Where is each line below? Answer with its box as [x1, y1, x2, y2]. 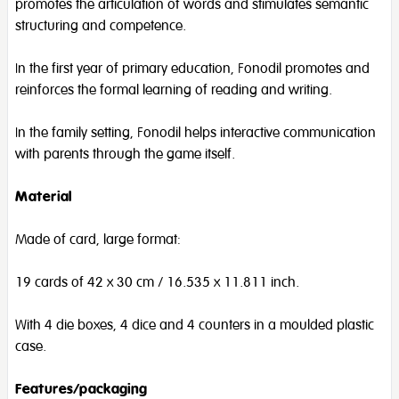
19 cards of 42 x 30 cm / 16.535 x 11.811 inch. [15, 273, 299, 291]
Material [15, 187, 72, 206]
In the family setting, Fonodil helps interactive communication [15, 123, 376, 142]
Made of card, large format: [15, 230, 181, 248]
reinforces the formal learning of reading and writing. [15, 80, 332, 99]
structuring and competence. [15, 16, 186, 35]
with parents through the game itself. [15, 144, 235, 163]
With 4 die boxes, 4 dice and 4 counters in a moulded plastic [15, 315, 374, 334]
